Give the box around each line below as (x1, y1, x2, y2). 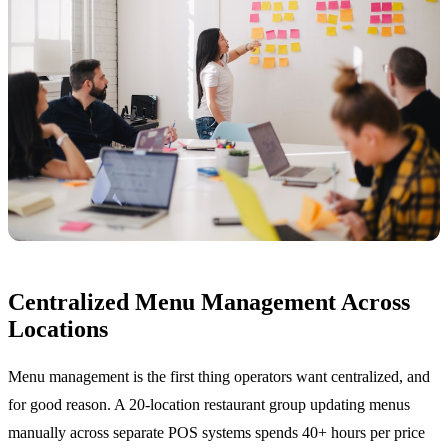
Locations (8, 316, 108, 343)
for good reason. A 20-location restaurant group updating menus (8, 396, 410, 414)
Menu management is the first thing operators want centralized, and (8, 368, 430, 386)
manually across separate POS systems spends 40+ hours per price (8, 424, 425, 442)
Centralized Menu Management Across (8, 289, 410, 316)
